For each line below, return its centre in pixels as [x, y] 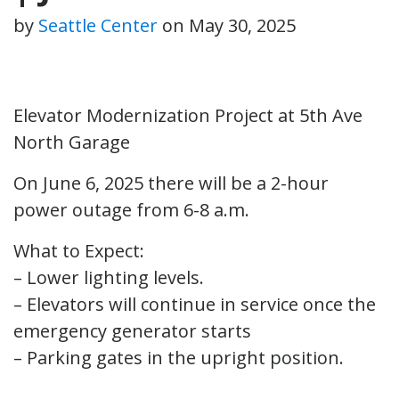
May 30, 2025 [242, 25]
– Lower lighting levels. [109, 277]
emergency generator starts [132, 330]
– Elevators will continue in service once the [195, 304]
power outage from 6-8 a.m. [131, 209]
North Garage [72, 142]
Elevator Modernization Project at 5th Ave [188, 115]
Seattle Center [98, 25]
